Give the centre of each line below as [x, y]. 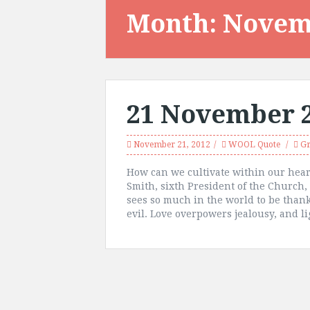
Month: [175, 24]
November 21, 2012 [172, 145]
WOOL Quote [254, 145]
